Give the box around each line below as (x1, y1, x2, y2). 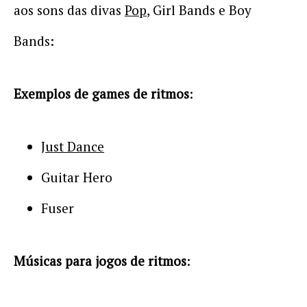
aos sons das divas (14, 1, 125, 19)
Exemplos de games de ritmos (14, 85, 189, 102)
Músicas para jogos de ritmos (14, 252, 186, 269)
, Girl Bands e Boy (147, 1, 251, 19)
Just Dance (41, 138, 104, 155)
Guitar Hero (41, 169, 112, 186)
